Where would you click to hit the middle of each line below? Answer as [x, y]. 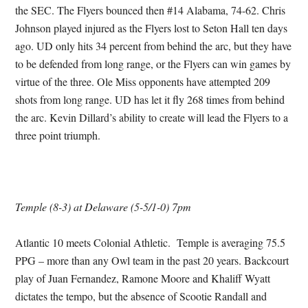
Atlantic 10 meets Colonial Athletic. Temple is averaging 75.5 [151, 242]
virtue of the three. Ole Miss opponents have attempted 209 [143, 81]
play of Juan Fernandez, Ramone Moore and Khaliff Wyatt [143, 278]
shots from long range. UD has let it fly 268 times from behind [150, 99]
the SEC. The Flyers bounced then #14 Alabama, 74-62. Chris [151, 10]
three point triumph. [58, 135]
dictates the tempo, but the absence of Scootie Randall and [141, 296]
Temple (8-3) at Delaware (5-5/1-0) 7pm [103, 207]
